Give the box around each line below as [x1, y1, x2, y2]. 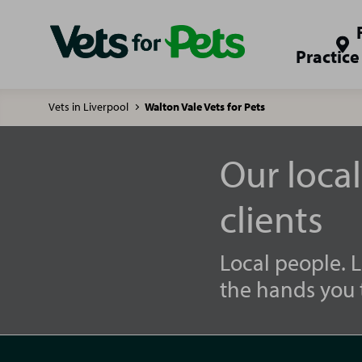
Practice [296, 45, 360, 68]
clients [220, 194, 323, 242]
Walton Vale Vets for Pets [145, 99, 265, 114]
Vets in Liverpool [48, 99, 128, 114]
